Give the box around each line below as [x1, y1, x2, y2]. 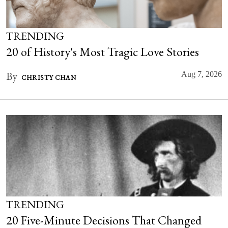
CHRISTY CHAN [21, 73, 76, 82]
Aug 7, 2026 [181, 70, 222, 78]
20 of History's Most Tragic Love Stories [6, 44, 199, 60]
